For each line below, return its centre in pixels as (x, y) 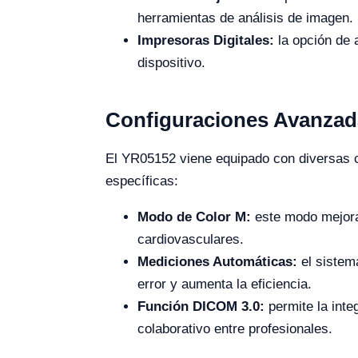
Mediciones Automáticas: (217, 262)
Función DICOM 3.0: (201, 306)
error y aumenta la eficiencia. (225, 284)
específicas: (142, 181)
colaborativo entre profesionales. (235, 329)
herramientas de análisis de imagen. (245, 18)
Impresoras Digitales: (206, 40)
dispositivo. (171, 63)
